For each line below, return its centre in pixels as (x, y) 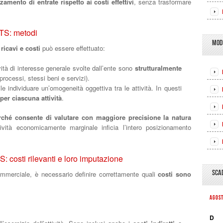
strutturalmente (158, 68)
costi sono (175, 174)
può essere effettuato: (73, 48)
